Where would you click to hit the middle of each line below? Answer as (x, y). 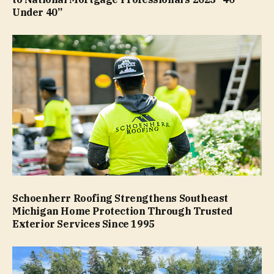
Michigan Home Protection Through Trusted (123, 211)
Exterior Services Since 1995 (83, 224)
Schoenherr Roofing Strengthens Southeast (120, 198)
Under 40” (37, 13)
